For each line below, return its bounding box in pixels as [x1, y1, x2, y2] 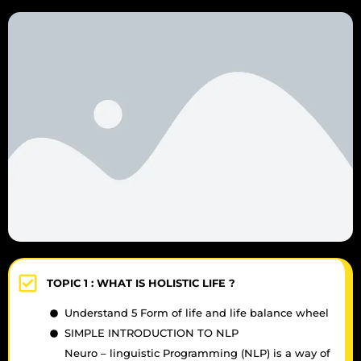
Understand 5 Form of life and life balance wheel [64, 306, 329, 320]
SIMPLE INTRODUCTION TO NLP [64, 326, 239, 340]
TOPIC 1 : [47, 276, 98, 290]
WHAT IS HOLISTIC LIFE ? [97, 276, 236, 290]
